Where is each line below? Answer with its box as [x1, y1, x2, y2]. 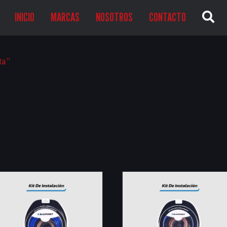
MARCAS [51, 10, 80, 24]
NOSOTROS [96, 10, 133, 24]
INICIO [15, 10, 34, 24]
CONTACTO [149, 10, 186, 24]
